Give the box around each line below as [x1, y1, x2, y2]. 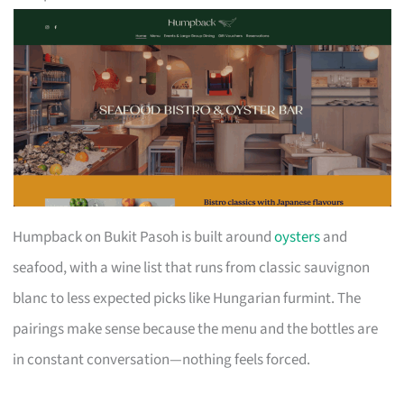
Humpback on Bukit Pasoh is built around [13, 225, 275, 248]
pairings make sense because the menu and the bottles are [13, 317, 379, 340]
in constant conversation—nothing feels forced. [13, 348, 311, 371]
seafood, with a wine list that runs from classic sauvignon [13, 256, 371, 279]
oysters [274, 225, 321, 248]
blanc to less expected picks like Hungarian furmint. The [13, 287, 362, 309]
